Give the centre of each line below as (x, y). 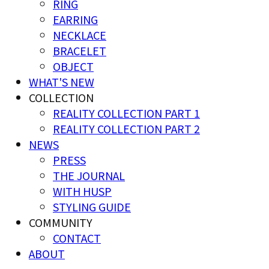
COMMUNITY (61, 222)
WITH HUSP (82, 191)
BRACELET (80, 51)
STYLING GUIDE (92, 207)
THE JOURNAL (89, 176)
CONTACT (77, 238)
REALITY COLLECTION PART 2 (126, 129)
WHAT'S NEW (62, 82)
